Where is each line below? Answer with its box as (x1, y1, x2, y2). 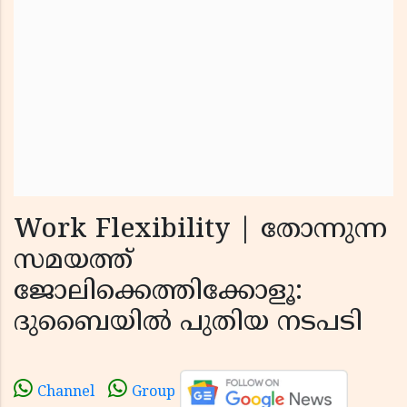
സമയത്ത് (14, 245, 133, 278)
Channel (37, 383, 94, 402)
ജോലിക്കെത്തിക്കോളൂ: (14, 276, 303, 309)
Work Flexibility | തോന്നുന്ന (14, 214, 387, 247)
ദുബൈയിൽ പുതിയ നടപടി (14, 307, 362, 340)
